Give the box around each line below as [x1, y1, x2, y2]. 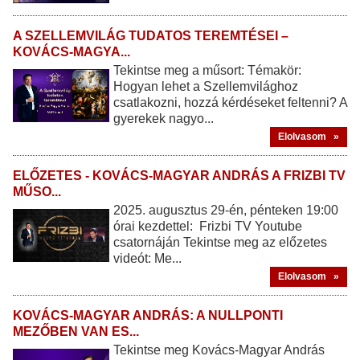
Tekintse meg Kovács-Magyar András [113, 342, 325, 357]
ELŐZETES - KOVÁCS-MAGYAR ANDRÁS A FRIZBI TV [13, 168, 346, 182]
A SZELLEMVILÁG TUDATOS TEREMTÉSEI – [13, 28, 288, 43]
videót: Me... [113, 251, 182, 265]
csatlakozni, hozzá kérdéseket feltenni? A [113, 95, 347, 109]
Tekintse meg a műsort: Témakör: [113, 63, 301, 77]
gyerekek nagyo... [113, 111, 214, 125]
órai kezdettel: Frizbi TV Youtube [113, 219, 302, 233]
